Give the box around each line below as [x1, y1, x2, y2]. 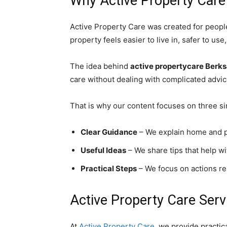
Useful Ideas [81, 145, 126, 155]
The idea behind [70, 61, 130, 71]
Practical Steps [81, 164, 137, 173]
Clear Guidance [81, 127, 137, 137]
